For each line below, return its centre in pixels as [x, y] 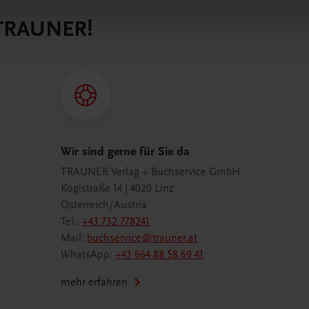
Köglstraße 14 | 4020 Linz [118, 189]
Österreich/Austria [104, 205]
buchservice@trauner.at [142, 238]
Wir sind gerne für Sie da [126, 152]
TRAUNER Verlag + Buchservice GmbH [151, 172]
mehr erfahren [94, 282]
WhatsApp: [88, 255]
